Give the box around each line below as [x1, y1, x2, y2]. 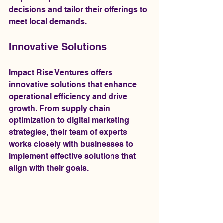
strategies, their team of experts [9, 127, 129, 137]
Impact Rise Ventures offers [9, 68, 114, 77]
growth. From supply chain [9, 104, 112, 113]
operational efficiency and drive [9, 92, 129, 101]
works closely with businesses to [9, 139, 135, 149]
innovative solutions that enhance [9, 80, 139, 89]
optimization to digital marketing [9, 115, 131, 125]
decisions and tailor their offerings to [9, 5, 149, 14]
